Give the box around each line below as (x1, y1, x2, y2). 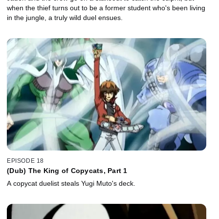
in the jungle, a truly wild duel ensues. (7, 13, 123, 22)
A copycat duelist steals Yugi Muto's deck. (7, 179, 135, 188)
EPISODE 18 (7, 157, 44, 165)
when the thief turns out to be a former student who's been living (7, 3, 205, 12)
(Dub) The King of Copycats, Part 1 (7, 167, 128, 175)
